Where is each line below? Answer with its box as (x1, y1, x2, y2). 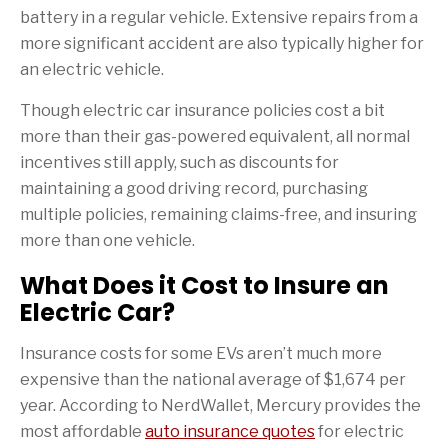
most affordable (20, 421, 145, 441)
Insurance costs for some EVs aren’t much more (20, 343, 382, 363)
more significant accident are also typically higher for (20, 33, 424, 53)
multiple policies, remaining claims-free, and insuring (20, 204, 417, 224)
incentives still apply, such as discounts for (20, 152, 339, 172)
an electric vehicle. (20, 59, 164, 79)
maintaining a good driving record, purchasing (20, 178, 368, 198)
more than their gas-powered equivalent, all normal (20, 126, 410, 146)
